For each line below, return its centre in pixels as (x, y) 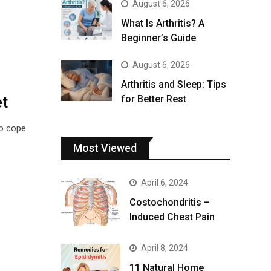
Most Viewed (105, 148)
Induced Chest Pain (172, 217)
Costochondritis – (170, 202)
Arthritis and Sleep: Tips (174, 84)
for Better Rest (154, 99)
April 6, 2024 (165, 183)
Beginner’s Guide (158, 38)
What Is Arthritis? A (163, 23)
